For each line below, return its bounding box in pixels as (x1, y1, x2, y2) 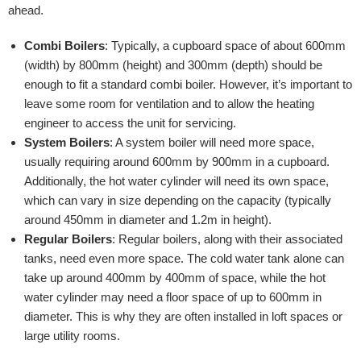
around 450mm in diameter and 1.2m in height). (24, 213, 272, 226)
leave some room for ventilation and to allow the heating (24, 97, 314, 110)
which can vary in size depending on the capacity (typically (24, 193, 331, 207)
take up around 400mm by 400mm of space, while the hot (24, 271, 326, 284)
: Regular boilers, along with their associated (112, 232, 342, 246)
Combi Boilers (24, 39, 105, 52)
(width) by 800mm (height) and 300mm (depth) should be (24, 58, 322, 72)
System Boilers (24, 135, 110, 149)
